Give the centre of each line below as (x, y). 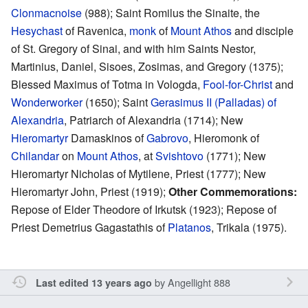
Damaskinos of (107, 137)
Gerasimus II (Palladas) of (213, 102)
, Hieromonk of (224, 137)
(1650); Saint (117, 102)
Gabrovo (167, 137)
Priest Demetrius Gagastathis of (89, 227)
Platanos (189, 227)
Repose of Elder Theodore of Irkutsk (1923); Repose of (144, 209)
